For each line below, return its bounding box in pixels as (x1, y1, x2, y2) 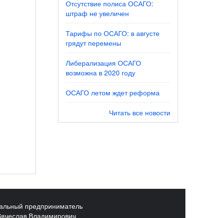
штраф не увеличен (65, 8, 129, 18)
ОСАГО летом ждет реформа (65, 88, 160, 98)
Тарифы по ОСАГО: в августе (65, 28, 160, 38)
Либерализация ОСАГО (65, 58, 141, 68)
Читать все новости (109, 108, 170, 118)
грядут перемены (65, 38, 121, 48)
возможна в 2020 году (65, 68, 135, 78)
